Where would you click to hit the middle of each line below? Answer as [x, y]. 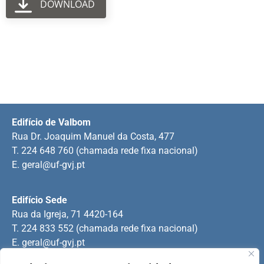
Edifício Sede [39, 200]
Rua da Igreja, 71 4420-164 [67, 214]
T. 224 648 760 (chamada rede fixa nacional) [105, 150]
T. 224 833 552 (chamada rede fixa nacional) [105, 228]
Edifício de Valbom [51, 122]
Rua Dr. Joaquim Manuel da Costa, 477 [93, 136]
